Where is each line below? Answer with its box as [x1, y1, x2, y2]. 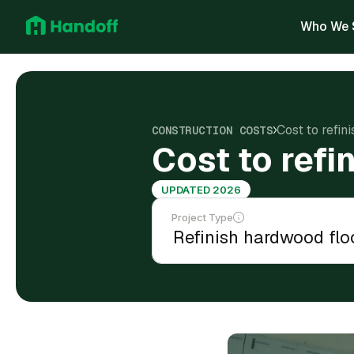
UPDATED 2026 [160, 183, 241, 196]
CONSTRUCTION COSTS [151, 122, 273, 137]
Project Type [171, 211, 233, 224]
